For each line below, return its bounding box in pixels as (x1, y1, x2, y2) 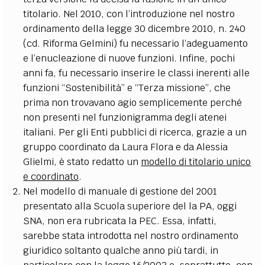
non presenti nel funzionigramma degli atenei (23, 111, 227, 124)
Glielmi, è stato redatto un (23, 155, 141, 168)
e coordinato (23, 170, 79, 183)
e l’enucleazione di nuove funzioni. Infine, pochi (23, 51, 235, 64)
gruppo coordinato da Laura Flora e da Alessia (23, 140, 228, 153)
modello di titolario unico (141, 155, 251, 168)
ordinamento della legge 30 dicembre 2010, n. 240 (23, 22, 246, 35)
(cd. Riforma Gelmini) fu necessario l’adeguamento (23, 37, 248, 50)
